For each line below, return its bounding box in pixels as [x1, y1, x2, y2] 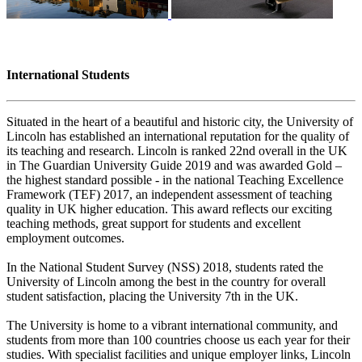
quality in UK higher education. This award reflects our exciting [6, 201, 332, 216]
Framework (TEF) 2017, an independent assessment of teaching [6, 187, 332, 201]
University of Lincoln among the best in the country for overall [6, 274, 326, 288]
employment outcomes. [6, 230, 124, 245]
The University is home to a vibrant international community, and [6, 318, 338, 332]
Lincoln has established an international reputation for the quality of [6, 128, 349, 143]
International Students [6, 68, 129, 82]
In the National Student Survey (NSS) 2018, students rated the [6, 259, 323, 274]
